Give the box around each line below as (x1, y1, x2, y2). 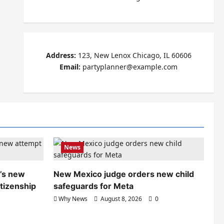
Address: (45, 50, 76, 60)
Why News (58, 194, 87, 203)
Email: (59, 62, 81, 72)
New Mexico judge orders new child (53, 169, 194, 179)
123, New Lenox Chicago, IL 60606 (75, 50, 191, 60)
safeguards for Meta (53, 181, 133, 191)
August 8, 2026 (99, 194, 143, 203)
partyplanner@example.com (80, 62, 178, 72)
